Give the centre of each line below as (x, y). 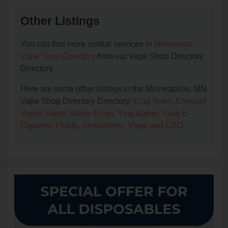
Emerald (191, 101)
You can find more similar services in (87, 44)
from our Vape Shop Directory (149, 56)
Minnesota (173, 44)
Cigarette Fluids (49, 126)
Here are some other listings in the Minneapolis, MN (113, 89)
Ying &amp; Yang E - (155, 113)
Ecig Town (153, 101)
